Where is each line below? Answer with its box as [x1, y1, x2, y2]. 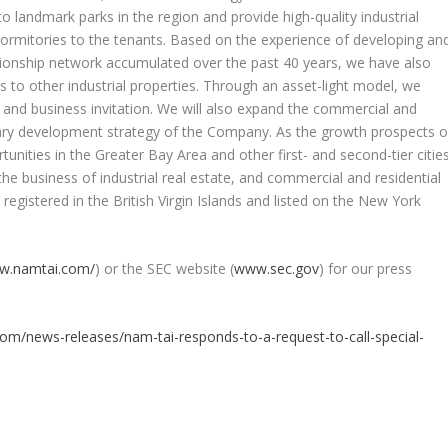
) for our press [319, 258, 413, 278]
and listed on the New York [242, 190, 422, 210]
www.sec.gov [234, 258, 320, 278]
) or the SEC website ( [95, 258, 235, 278]
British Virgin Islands [113, 190, 243, 210]
